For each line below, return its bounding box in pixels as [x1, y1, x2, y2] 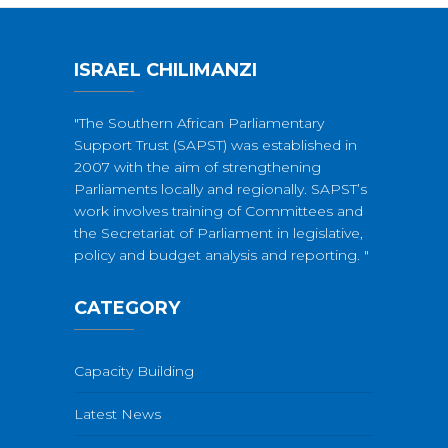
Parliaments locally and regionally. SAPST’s [74, 180, 367, 198]
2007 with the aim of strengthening [74, 158, 321, 176]
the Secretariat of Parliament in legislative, [74, 224, 363, 242]
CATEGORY [74, 297, 180, 319]
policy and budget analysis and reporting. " [74, 246, 369, 264]
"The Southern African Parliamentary [74, 114, 324, 132]
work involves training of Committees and [74, 202, 363, 220]
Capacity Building [74, 362, 194, 380]
